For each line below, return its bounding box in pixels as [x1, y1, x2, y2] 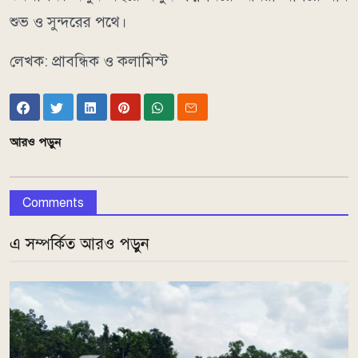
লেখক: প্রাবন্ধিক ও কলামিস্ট [10, 52, 168, 71]
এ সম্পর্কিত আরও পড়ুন [10, 234, 149, 255]
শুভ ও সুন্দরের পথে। [10, 13, 127, 32]
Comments [22, 195, 84, 212]
